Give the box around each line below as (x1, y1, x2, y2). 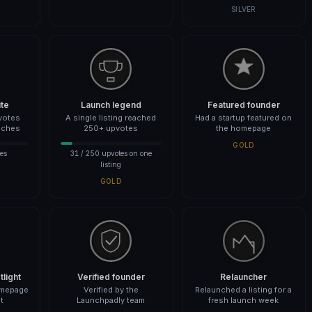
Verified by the (83, 285, 139, 295)
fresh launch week (208, 295, 279, 305)
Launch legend (80, 100, 141, 110)
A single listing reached (65, 113, 157, 123)
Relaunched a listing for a (195, 285, 292, 295)
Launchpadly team (77, 295, 146, 305)
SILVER (231, 5, 256, 13)
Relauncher (220, 272, 267, 282)
